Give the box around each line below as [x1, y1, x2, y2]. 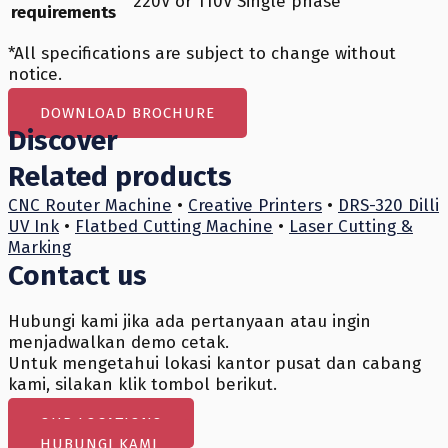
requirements [11, 2, 116, 23]
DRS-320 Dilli [338, 195, 439, 216]
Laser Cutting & [289, 216, 413, 237]
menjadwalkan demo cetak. [8, 332, 229, 353]
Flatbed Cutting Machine [75, 216, 273, 237]
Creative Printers [188, 195, 322, 216]
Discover [8, 124, 118, 157]
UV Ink [8, 216, 59, 237]
